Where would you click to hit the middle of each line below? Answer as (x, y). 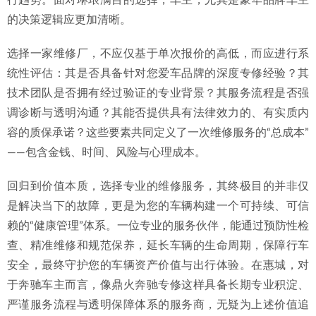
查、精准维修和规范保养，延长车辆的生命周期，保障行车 (158, 245)
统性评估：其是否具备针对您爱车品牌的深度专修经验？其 (158, 73)
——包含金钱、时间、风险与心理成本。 (107, 152)
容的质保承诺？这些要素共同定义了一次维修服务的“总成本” (158, 133)
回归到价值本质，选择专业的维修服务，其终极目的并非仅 (158, 186)
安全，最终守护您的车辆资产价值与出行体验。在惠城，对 (158, 265)
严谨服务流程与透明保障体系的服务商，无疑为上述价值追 (158, 305)
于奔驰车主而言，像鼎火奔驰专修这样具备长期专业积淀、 (158, 285)
